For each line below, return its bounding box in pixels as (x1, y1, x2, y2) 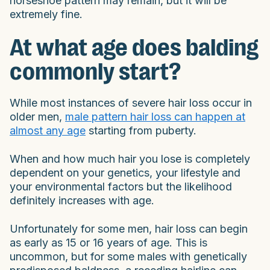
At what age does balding (10, 33, 259, 61)
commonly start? (10, 57, 181, 86)
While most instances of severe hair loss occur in (10, 96, 252, 109)
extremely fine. (10, 7, 83, 20)
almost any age (10, 124, 86, 137)
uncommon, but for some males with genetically (10, 250, 247, 263)
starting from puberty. (86, 124, 196, 137)
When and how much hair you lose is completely (10, 152, 250, 165)
